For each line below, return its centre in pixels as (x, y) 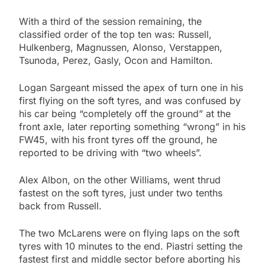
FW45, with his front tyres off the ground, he (118, 140)
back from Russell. (60, 206)
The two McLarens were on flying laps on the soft (129, 233)
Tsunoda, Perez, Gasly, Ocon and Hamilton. (116, 61)
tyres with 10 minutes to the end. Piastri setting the (131, 246)
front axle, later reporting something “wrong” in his (132, 127)
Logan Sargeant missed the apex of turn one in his (131, 88)
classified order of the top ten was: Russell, (115, 35)
